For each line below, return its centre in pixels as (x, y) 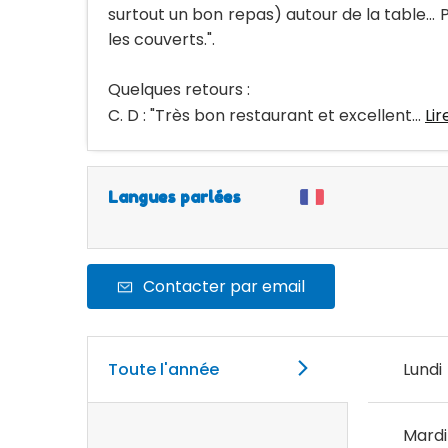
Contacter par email (224, 286)
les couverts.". (161, 39)
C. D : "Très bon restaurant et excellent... (266, 115)
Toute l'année (163, 369)
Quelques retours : (179, 89)
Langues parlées (174, 197)
